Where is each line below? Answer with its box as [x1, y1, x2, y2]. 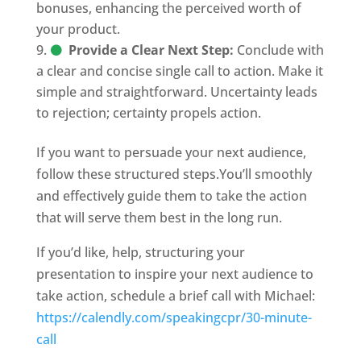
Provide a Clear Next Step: [68, 41, 234, 59]
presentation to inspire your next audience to [35, 265, 313, 283]
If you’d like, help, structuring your [35, 243, 245, 261]
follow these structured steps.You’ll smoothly [35, 165, 312, 183]
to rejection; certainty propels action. [35, 104, 261, 122]
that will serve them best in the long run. [35, 209, 282, 226]
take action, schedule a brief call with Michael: [35, 287, 315, 305]
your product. [35, 20, 120, 38]
